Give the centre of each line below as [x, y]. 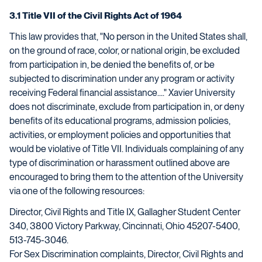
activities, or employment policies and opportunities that [120, 135]
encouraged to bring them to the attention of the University [126, 177]
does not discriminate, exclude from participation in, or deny [127, 107]
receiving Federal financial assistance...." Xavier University [122, 93]
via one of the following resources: [77, 191]
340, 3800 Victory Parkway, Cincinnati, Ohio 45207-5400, [125, 226]
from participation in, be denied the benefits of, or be [112, 65]
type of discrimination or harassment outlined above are [120, 163]
